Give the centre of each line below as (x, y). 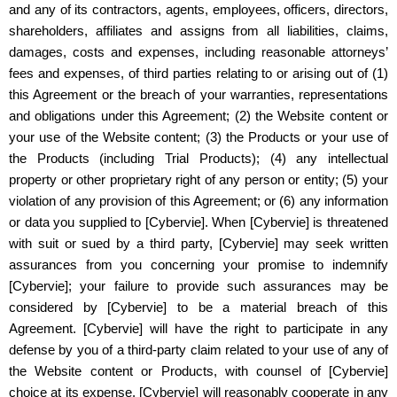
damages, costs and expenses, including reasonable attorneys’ (198, 52)
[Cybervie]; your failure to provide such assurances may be (198, 286)
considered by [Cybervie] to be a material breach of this (198, 307)
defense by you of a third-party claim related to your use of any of (198, 350)
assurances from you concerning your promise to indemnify (198, 265)
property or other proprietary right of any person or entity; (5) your (198, 180)
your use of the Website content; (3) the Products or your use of (198, 137)
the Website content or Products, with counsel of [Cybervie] (198, 371)
